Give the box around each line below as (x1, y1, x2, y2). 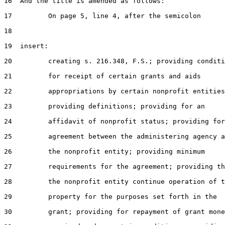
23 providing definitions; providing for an (4, 102, 205, 110)
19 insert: (4, 42, 48, 50)
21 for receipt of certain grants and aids (4, 72, 201, 80)
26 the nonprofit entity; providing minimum (4, 148, 205, 155)
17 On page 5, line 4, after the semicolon (4, 12, 201, 20)
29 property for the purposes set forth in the (4, 193, 217, 200)
